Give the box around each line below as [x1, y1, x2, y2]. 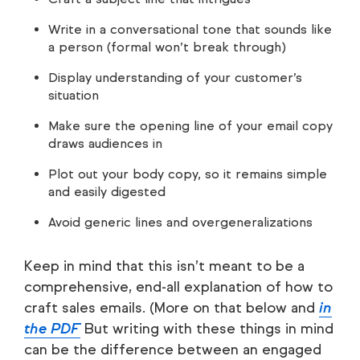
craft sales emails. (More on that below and [24, 299, 319, 317]
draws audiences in [48, 136, 162, 152]
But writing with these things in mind [80, 320, 333, 338]
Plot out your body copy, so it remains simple [48, 166, 327, 182]
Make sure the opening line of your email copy [48, 118, 333, 134]
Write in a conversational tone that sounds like [48, 22, 332, 38]
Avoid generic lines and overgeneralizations [48, 215, 313, 231]
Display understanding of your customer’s [48, 70, 302, 86]
